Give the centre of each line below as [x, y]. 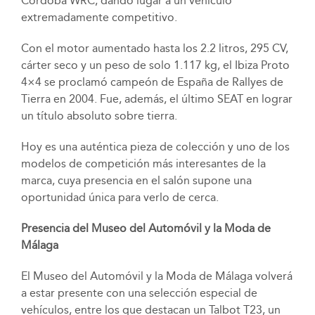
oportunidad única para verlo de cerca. [120, 198]
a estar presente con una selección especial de [139, 293]
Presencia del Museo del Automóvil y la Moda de [146, 229]
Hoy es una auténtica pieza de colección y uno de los [155, 147]
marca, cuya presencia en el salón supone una [136, 181]
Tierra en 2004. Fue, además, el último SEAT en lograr [156, 99]
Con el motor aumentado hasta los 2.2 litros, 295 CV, [154, 49]
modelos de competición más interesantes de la [143, 164]
